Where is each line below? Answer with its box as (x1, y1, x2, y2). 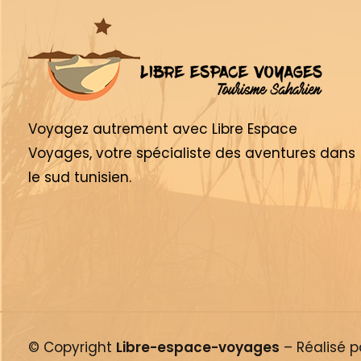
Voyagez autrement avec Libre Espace (28, 119, 297, 139)
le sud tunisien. (28, 168, 131, 188)
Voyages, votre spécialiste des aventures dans (28, 143, 355, 164)
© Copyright (28, 338, 116, 358)
